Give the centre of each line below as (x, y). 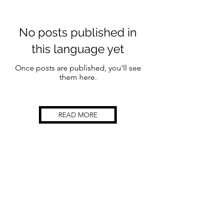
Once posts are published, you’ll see (78, 68)
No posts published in (78, 32)
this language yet (78, 49)
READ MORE (78, 115)
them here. (78, 77)
